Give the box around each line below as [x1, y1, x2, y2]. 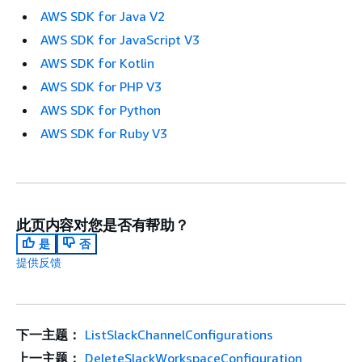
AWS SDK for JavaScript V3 [40, 31, 200, 48]
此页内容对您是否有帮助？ [16, 215, 189, 234]
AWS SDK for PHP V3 [40, 78, 162, 95]
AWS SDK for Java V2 [40, 7, 165, 24]
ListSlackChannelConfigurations [84, 326, 273, 343]
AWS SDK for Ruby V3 [40, 124, 167, 141]
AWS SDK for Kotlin [40, 54, 154, 71]
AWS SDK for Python [40, 101, 161, 118]
